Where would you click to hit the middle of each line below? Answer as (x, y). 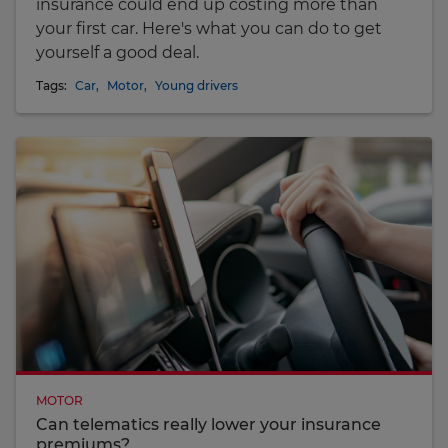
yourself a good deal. (117, 52)
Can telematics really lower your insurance (208, 424)
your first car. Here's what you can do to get (209, 28)
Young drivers (196, 85)
